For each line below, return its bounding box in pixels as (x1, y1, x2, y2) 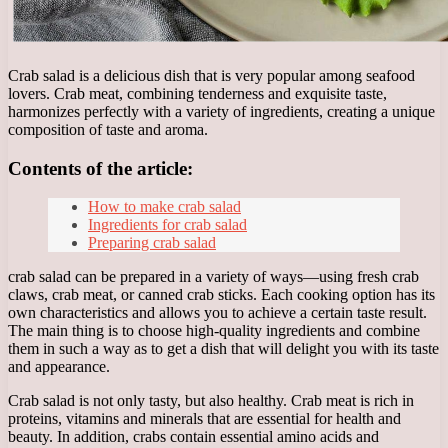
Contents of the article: (8, 157, 193, 179)
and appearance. (8, 358, 110, 376)
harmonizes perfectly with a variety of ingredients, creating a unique (8, 102, 435, 120)
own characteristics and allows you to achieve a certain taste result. (8, 304, 427, 322)
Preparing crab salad (88, 234, 216, 252)
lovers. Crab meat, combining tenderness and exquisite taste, (8, 84, 387, 102)
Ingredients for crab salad (88, 216, 247, 234)
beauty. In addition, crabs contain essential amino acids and (8, 428, 379, 446)
